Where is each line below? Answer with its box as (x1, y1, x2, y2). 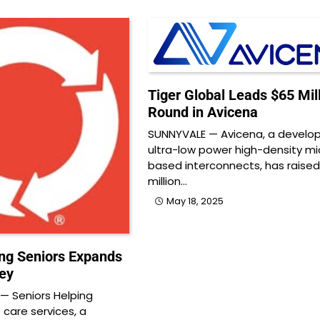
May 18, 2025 (166, 194, 224, 207)
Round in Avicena (147, 103, 258, 121)
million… (147, 173, 187, 189)
